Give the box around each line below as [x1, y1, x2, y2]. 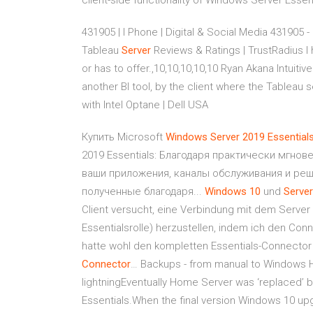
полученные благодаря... [82, 185, 205, 198]
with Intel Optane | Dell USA [82, 99, 208, 111]
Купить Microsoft [82, 131, 166, 143]
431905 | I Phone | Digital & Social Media [82, 26, 268, 38]
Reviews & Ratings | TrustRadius [151, 44, 303, 57]
